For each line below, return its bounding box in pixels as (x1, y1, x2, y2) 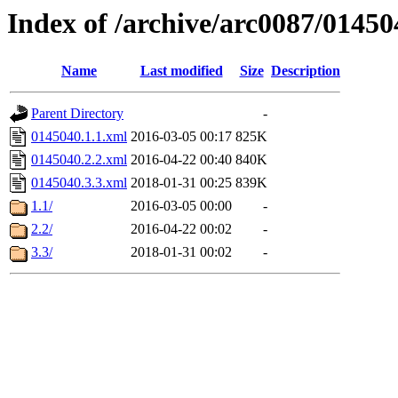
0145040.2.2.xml (31, 152, 127, 168)
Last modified (139, 63, 223, 79)
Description (271, 63, 340, 79)
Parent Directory (31, 106, 123, 122)
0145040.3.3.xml (31, 175, 127, 191)
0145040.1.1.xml (31, 129, 127, 145)
